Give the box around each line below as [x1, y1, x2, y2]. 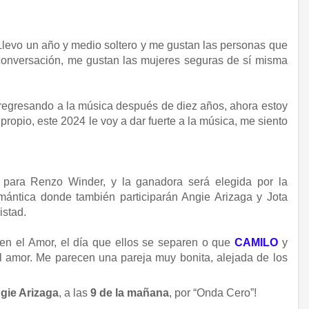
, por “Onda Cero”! [169, 287, 257, 299]
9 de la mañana [90, 287, 170, 299]
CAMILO [234, 236, 278, 248]
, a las [59, 287, 91, 299]
